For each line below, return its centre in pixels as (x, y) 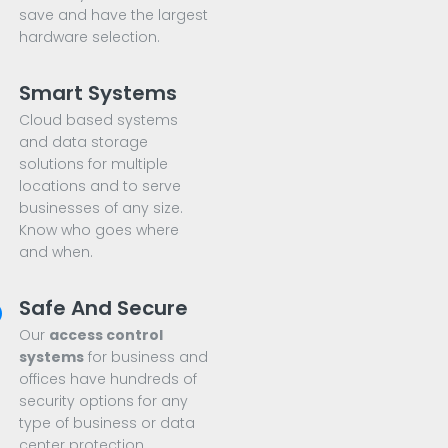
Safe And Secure (103, 308)
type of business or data (107, 423)
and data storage (83, 142)
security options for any (103, 401)
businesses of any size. (101, 208)
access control (106, 335)
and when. (56, 252)
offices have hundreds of (108, 379)
